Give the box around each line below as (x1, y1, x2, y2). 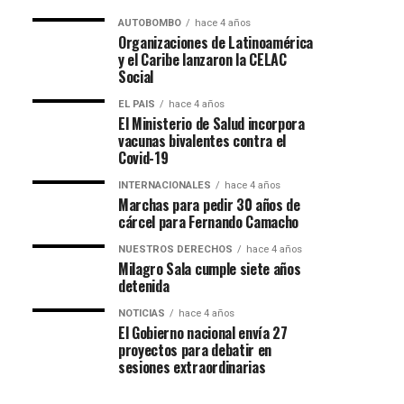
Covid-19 (118, 147, 169, 169)
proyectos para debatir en (118, 339, 271, 361)
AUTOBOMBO (118, 17, 181, 29)
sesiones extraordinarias (118, 356, 266, 378)
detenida (118, 275, 170, 297)
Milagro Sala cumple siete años (118, 258, 301, 280)
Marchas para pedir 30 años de (118, 194, 300, 216)
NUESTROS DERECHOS (118, 243, 233, 255)
